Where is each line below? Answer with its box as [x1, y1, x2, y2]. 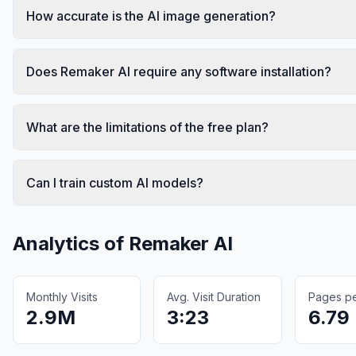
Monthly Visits [26, 289, 98, 304]
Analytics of [13, 231, 129, 255]
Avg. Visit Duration [167, 289, 261, 304]
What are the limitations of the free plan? [26, 118, 269, 135]
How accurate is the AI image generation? [26, 7, 276, 24]
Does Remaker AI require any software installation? [26, 63, 331, 79]
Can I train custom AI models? [26, 174, 203, 191]
